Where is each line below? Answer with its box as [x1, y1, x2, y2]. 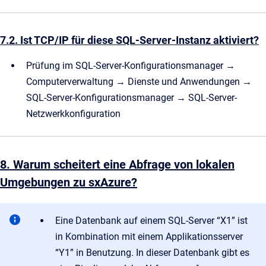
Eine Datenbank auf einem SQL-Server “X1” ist [55, 215, 248, 227]
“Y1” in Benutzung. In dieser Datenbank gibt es [55, 247, 249, 259]
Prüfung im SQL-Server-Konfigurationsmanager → [26, 60, 235, 72]
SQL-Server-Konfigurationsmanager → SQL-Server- [26, 92, 237, 104]
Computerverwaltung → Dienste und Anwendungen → [26, 76, 252, 88]
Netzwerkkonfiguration [26, 108, 121, 120]
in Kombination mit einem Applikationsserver [55, 231, 243, 243]
